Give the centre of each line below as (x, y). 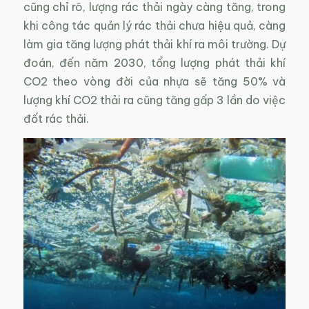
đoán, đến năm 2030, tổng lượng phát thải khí (154, 63)
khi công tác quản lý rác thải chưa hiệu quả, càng (154, 26)
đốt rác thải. (56, 119)
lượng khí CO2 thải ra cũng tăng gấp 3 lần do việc (154, 100)
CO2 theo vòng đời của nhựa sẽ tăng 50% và (154, 82)
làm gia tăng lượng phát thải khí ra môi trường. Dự (154, 44)
